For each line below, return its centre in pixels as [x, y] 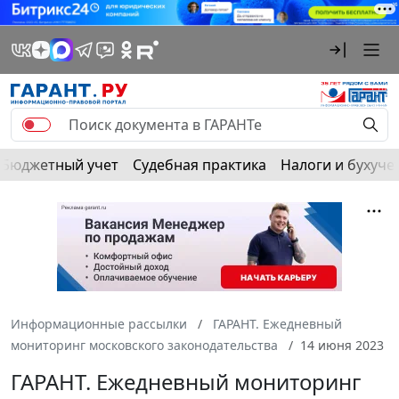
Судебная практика [199, 164]
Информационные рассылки [99, 323]
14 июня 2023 [342, 345]
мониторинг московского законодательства [144, 345]
